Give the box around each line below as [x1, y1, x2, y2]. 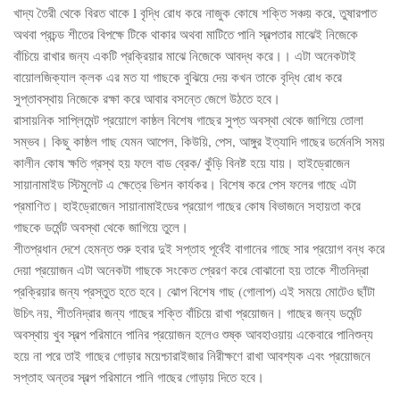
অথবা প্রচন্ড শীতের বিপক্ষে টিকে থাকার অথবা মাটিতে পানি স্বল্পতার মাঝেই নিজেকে [13, 24, 358, 43]
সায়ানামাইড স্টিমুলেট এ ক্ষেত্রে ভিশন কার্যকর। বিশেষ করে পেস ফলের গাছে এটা [13, 174, 356, 193]
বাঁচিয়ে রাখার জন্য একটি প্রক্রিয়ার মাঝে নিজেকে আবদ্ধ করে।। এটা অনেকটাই [13, 46, 356, 64]
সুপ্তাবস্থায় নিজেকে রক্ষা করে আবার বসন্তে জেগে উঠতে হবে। [13, 88, 280, 107]
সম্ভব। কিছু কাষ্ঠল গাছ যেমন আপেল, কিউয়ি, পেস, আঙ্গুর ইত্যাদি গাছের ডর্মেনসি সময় [13, 131, 385, 150]
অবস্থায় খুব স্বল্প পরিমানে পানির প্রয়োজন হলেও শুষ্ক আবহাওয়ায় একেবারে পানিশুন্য [13, 324, 373, 343]
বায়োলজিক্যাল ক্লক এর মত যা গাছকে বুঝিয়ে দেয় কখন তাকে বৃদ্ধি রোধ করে [13, 67, 342, 86]
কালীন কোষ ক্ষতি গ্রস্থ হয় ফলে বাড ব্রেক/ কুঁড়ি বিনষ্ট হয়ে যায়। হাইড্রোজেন [13, 153, 350, 171]
